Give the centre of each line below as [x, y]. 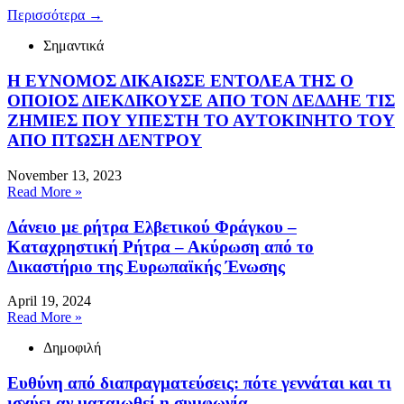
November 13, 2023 [64, 175]
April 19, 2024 [49, 301]
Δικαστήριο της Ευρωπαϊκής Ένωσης [146, 266]
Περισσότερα [48, 15]
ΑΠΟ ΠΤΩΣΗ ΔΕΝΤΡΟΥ [105, 141]
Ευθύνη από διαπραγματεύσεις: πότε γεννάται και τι [199, 383]
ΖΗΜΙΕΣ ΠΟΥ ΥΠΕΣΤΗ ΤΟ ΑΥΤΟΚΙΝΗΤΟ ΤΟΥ [201, 121]
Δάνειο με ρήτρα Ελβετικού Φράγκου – [152, 226]
